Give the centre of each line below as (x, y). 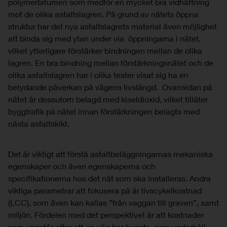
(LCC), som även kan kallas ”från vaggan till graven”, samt (113, 202)
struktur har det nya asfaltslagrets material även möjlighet (112, 26)
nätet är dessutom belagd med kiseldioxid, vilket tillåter (108, 99)
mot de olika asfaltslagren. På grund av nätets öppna (103, 14)
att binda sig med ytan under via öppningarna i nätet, (104, 38)
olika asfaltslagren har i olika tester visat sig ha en (98, 74)
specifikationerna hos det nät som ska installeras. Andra (109, 178)
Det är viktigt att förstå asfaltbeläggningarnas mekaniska (110, 154)
